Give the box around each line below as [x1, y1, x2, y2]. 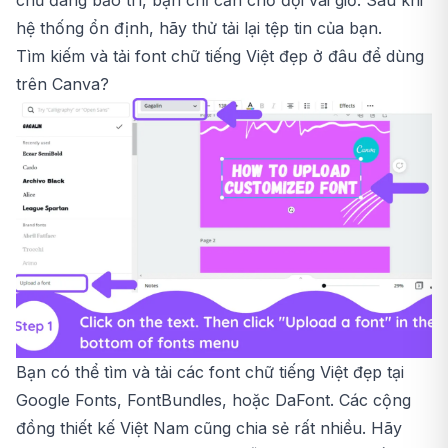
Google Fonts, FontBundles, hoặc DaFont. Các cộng [16, 390, 411, 411]
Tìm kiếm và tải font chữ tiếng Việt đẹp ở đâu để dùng [16, 46, 424, 67]
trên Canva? [16, 74, 109, 95]
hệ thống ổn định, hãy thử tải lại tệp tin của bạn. [16, 18, 382, 39]
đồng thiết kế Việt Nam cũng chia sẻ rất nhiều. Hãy [16, 418, 402, 439]
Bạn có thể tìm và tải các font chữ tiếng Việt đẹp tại [16, 362, 404, 383]
